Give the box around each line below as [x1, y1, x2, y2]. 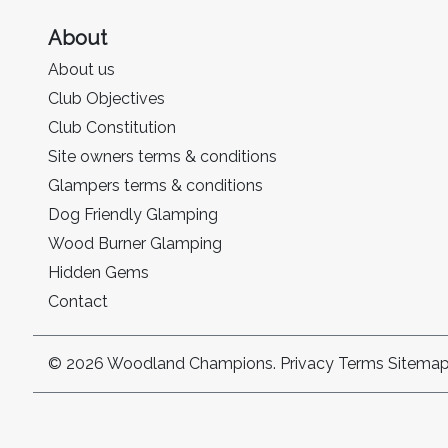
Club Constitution [48, 118, 176, 137]
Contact [48, 292, 108, 311]
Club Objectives [48, 89, 165, 108]
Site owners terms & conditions [48, 147, 277, 166]
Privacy [280, 354, 334, 373]
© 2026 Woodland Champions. [48, 354, 280, 373]
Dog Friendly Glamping [48, 205, 218, 224]
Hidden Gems [48, 263, 149, 282]
